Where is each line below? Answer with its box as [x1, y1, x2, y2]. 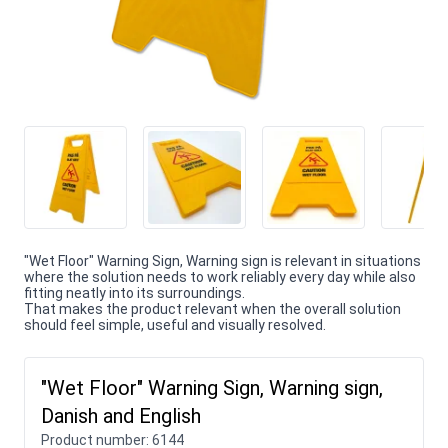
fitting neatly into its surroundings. [24, 284, 245, 301]
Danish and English [41, 403, 201, 428]
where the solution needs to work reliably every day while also [24, 268, 416, 285]
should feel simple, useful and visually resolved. [24, 316, 326, 333]
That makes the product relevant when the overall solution [24, 300, 401, 317]
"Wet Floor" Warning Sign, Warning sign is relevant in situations [24, 252, 421, 269]
